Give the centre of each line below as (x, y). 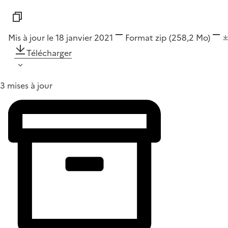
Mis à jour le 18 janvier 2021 (61, 37)
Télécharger (49, 53)
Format (139, 37)
